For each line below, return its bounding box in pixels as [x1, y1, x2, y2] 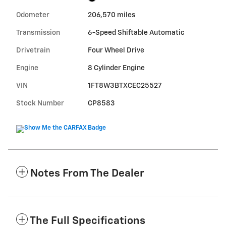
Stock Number [16, 99, 64, 107]
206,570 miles [87, 11, 135, 19]
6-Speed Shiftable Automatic [87, 29, 185, 36]
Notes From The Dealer [30, 168, 144, 179]
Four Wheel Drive [87, 46, 144, 54]
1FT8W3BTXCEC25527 [87, 82, 162, 89]
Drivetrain [16, 46, 50, 54]
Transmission [16, 29, 60, 36]
